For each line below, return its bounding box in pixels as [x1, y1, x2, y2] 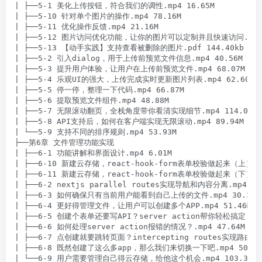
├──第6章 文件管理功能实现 [15, 138, 114, 147]
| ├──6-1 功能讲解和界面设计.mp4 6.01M [15, 149, 172, 157]
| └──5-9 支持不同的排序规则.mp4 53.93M [15, 127, 177, 136]
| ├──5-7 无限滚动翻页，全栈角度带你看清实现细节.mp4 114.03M [15, 106, 257, 115]
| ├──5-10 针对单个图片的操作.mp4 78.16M [15, 12, 181, 20]
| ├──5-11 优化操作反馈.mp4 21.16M [15, 22, 158, 31]
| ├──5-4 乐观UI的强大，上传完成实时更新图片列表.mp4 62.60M [15, 75, 254, 84]
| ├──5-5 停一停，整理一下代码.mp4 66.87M [15, 85, 184, 94]
